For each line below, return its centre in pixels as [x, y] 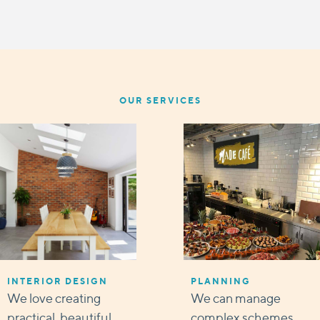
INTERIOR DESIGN [58, 281]
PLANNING [220, 281]
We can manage [235, 298]
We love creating [54, 298]
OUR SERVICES [160, 100]
